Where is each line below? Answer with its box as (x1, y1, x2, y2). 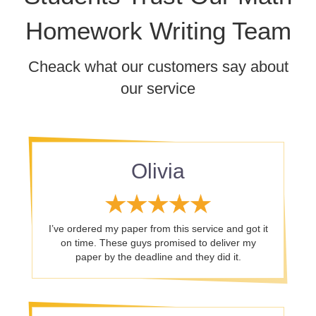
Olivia (131, 159, 185, 183)
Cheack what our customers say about (28, 58, 288, 75)
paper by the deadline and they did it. (75, 251, 241, 262)
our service (121, 80, 195, 97)
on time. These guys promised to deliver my (60, 237, 256, 248)
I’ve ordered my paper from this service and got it (48, 223, 268, 234)
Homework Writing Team (25, 17, 291, 44)
